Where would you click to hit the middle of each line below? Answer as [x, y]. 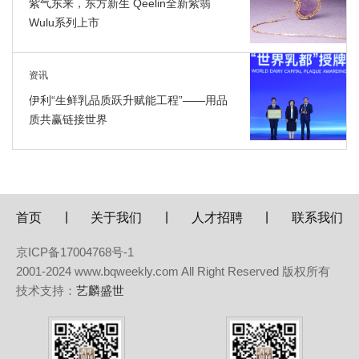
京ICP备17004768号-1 [81, 252]
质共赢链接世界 [68, 120]
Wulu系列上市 [64, 23]
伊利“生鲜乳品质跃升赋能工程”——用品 [128, 101]
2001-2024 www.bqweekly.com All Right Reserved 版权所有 [173, 272]
